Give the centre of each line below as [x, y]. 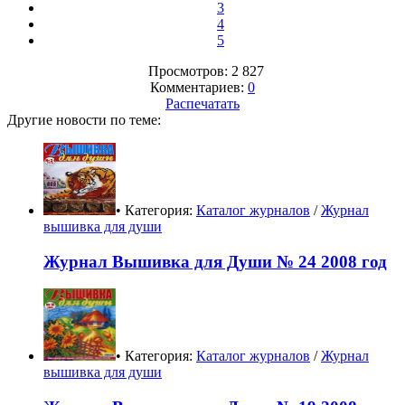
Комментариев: [199, 87]
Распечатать [202, 103]
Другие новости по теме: [84, 119]
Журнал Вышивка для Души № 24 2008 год [215, 261]
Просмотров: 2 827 [202, 71]
